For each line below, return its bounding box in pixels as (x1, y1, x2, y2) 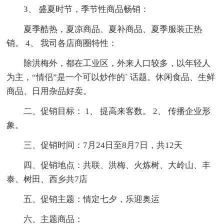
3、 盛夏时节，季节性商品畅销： (23, 4, 149, 14)
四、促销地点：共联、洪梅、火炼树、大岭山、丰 (23, 160, 211, 170)
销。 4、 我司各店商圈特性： (6, 38, 117, 48)
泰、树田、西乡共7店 (6, 174, 88, 184)
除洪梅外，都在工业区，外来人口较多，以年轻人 (23, 58, 211, 68)
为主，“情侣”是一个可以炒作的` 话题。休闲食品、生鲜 (6, 72, 215, 82)
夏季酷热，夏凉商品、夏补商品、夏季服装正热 (23, 24, 202, 34)
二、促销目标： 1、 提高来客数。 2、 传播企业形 (23, 106, 211, 116)
